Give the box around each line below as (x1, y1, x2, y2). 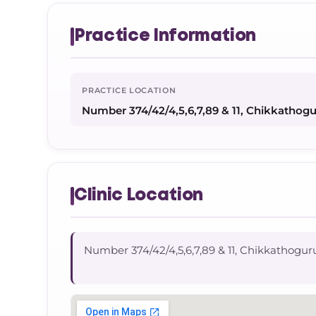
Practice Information (74, 29, 257, 44)
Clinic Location (74, 188, 203, 203)
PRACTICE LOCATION (82, 85, 176, 95)
